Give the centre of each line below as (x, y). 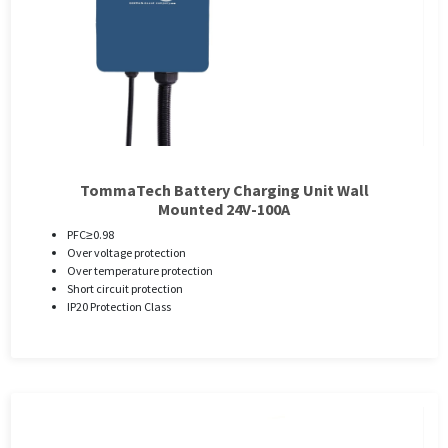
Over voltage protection (126, 253)
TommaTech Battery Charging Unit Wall (224, 190)
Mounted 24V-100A (224, 209)
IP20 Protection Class (118, 307)
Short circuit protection (124, 289)
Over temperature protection (139, 271)
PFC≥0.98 (90, 235)
